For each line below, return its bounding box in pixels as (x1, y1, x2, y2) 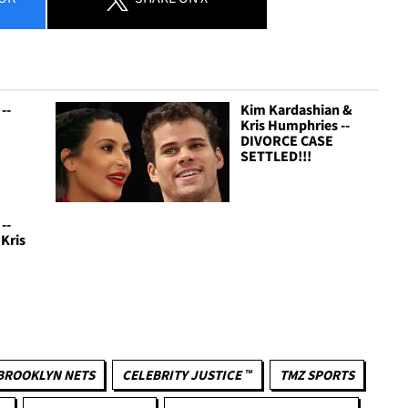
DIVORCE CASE (240, 131, 334, 150)
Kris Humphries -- (240, 116, 351, 135)
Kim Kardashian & (240, 100, 353, 119)
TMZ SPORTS (280, 365, 354, 383)
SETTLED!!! (240, 147, 312, 166)
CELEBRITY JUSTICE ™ (122, 365, 252, 383)
